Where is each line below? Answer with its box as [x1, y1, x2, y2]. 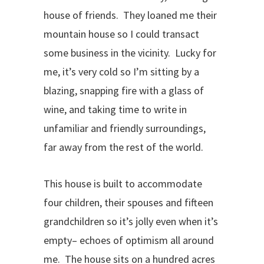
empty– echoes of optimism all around [44, 233, 214, 247]
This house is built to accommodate [44, 177, 202, 190]
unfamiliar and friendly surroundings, [44, 121, 206, 135]
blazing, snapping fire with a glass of [44, 84, 204, 97]
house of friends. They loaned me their [44, 8, 217, 22]
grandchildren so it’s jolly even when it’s [44, 214, 218, 228]
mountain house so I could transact [44, 27, 199, 41]
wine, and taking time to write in [44, 103, 187, 116]
